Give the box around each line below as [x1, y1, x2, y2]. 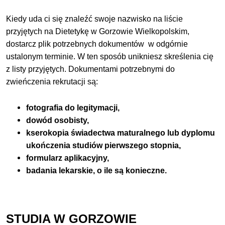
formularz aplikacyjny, [26, 153, 109, 162]
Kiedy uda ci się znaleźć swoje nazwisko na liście [6, 15, 183, 24]
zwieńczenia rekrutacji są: [6, 77, 98, 86]
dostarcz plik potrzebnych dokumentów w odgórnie [6, 40, 188, 49]
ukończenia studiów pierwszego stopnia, [26, 141, 181, 150]
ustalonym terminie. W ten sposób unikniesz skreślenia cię [6, 52, 214, 61]
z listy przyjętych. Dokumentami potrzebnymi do [6, 65, 175, 74]
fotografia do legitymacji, [26, 103, 120, 112]
